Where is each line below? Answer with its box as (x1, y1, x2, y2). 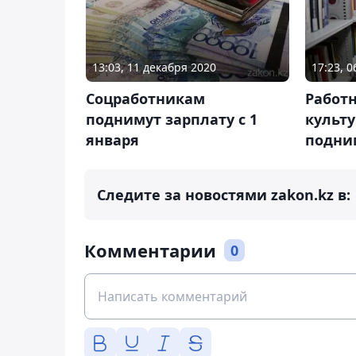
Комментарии (84, 238, 216, 263)
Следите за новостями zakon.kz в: (97, 185, 350, 205)
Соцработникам (86, 89, 205, 109)
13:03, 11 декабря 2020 (92, 60, 216, 75)
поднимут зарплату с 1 (86, 110, 257, 130)
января (86, 130, 139, 150)
